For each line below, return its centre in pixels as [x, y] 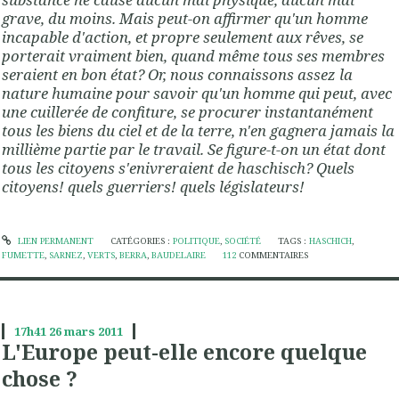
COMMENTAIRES [274, 256]
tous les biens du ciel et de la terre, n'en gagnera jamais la [198, 130]
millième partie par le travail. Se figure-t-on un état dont [194, 149]
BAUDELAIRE [179, 256]
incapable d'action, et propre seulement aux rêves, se [183, 37]
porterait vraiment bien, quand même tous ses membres [193, 55]
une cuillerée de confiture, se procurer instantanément [187, 111]
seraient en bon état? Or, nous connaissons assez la [177, 74]
